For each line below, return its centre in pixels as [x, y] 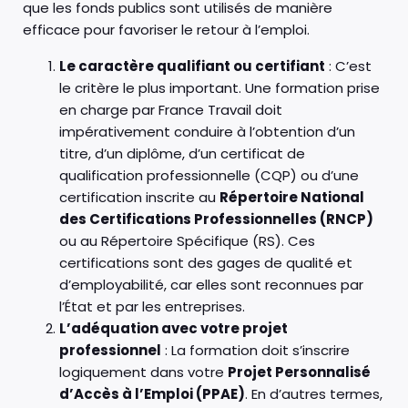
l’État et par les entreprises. [152, 306]
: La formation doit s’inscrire [255, 350]
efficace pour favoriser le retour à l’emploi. [166, 29]
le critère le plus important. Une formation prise [219, 87]
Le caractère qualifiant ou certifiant [192, 66]
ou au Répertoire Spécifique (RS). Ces [187, 240]
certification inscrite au [139, 197]
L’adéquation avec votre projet [173, 328]
